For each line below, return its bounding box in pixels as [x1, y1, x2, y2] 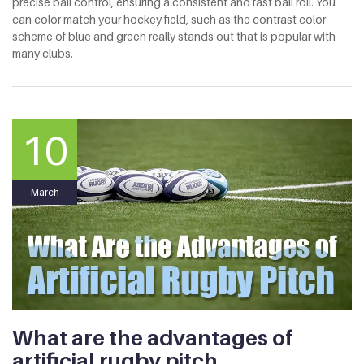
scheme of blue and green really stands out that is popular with [12, 29, 336, 44]
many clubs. [12, 46, 73, 61]
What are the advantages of [12, 325, 293, 351]
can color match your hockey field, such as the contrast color [12, 12, 326, 27]
